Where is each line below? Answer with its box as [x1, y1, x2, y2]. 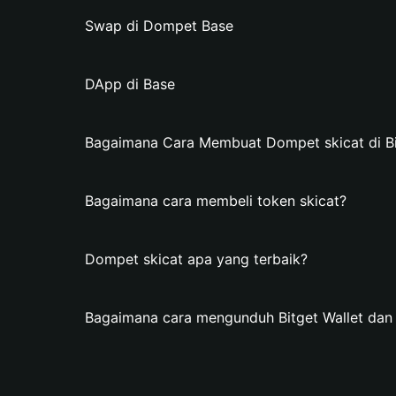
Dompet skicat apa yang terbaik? [85, 250, 308, 268]
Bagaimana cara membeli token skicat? [85, 192, 346, 209]
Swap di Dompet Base [85, 17, 233, 34]
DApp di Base [85, 75, 175, 93]
